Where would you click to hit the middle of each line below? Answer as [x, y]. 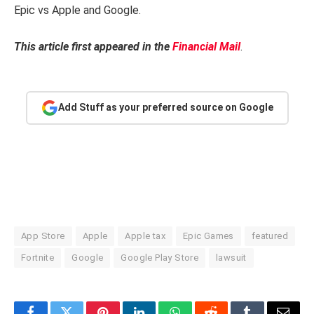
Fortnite [38, 257]
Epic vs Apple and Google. [77, 11]
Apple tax [145, 235]
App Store [43, 235]
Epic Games [208, 235]
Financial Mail [206, 46]
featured [270, 235]
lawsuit [231, 257]
